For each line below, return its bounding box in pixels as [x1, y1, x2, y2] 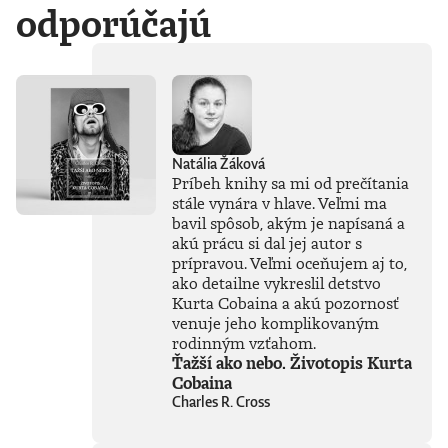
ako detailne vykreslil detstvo [172, 272, 381, 295]
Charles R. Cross [172, 392, 270, 412]
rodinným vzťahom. [172, 332, 316, 355]
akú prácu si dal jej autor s [172, 232, 362, 255]
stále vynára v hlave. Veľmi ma [172, 192, 387, 215]
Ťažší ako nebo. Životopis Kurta [172, 352, 412, 375]
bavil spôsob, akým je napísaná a [172, 212, 405, 235]
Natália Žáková [172, 154, 265, 174]
